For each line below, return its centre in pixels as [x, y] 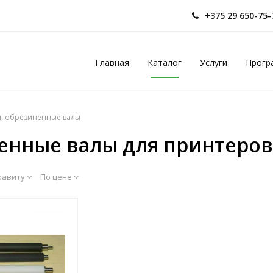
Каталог [165, 62]
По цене [57, 177]
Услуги [214, 62]
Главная [112, 62]
